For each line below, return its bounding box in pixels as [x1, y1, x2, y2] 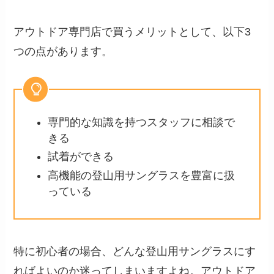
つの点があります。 [13, 45, 113, 57]
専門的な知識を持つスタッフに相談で [48, 116, 235, 129]
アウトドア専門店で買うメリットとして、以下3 [13, 25, 251, 38]
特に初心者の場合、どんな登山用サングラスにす [13, 245, 256, 258]
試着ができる [48, 150, 114, 163]
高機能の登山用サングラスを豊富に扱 [48, 169, 235, 182]
